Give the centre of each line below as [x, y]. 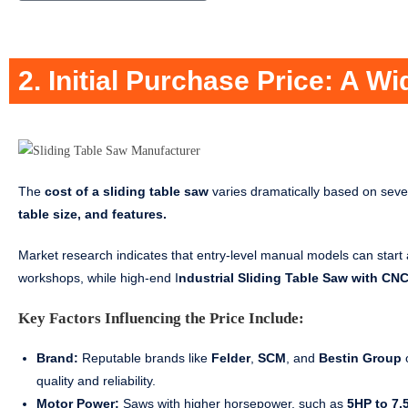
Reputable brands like [145, 358]
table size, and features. [92, 214]
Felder [231, 358]
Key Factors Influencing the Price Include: [161, 319]
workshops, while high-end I [98, 278]
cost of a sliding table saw [127, 192]
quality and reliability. [96, 381]
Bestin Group [360, 358]
